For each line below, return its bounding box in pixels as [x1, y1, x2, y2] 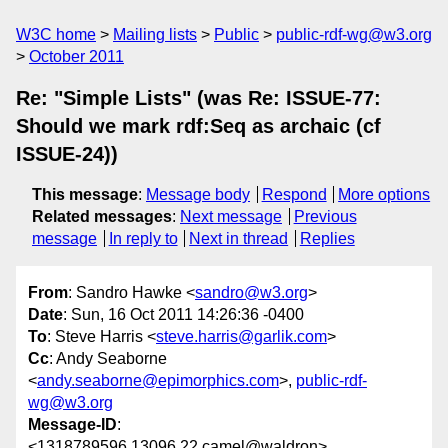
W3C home [16, 26, 96, 43]
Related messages [32, 208, 172, 225]
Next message [180, 208, 282, 225]
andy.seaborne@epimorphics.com [37, 372, 279, 390]
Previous [293, 208, 357, 225]
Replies [299, 230, 355, 247]
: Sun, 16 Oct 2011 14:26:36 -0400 [63, 306, 304, 324]
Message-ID [28, 416, 117, 434]
